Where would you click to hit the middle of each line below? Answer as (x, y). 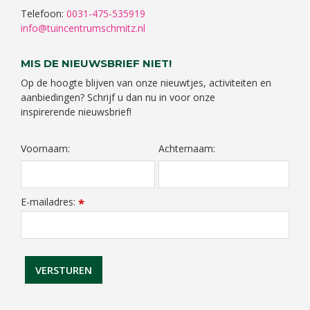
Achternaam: (187, 149)
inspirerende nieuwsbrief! (76, 112)
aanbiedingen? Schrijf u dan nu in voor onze (118, 98)
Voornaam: (45, 149)
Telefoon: (44, 14)
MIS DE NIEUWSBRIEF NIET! (96, 64)
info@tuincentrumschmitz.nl (83, 28)
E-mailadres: (49, 202)
